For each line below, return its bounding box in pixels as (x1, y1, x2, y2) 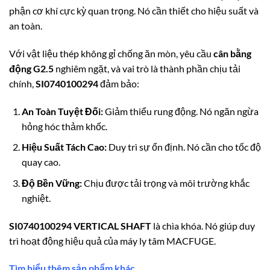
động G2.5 (9, 62, 54, 74)
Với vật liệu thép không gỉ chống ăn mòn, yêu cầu (9, 47, 213, 59)
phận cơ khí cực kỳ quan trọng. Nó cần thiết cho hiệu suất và (9, 5, 259, 17)
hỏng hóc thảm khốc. (21, 120, 107, 132)
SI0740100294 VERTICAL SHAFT (9, 219, 151, 231)
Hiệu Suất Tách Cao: (21, 141, 107, 153)
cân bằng (213, 47, 251, 59)
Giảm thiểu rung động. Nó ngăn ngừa (102, 105, 259, 117)
